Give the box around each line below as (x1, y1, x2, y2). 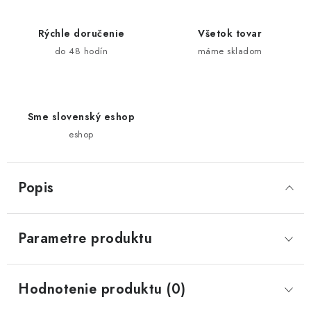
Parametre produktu (18, 228, 152, 249)
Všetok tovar (198, 26, 262, 40)
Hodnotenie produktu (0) (18, 279, 186, 299)
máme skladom (197, 44, 262, 58)
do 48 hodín (54, 44, 108, 58)
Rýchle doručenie (37, 26, 125, 40)
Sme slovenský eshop (27, 110, 135, 124)
